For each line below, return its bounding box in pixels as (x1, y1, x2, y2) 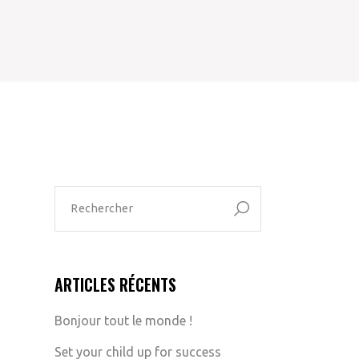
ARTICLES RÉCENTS (54, 272, 176, 296)
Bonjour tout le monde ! (54, 313, 192, 328)
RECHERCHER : (54, 182, 127, 200)
